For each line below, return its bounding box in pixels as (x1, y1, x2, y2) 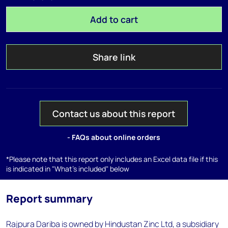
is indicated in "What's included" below (6, 164, 129, 174)
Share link (92, 51, 135, 63)
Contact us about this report (52, 107, 176, 120)
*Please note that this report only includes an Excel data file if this (6, 154, 218, 164)
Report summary (6, 191, 93, 206)
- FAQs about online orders (67, 132, 161, 142)
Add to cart (90, 13, 138, 25)
